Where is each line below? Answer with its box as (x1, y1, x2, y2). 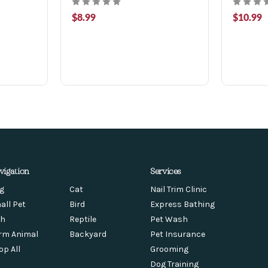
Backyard (69, 229, 107, 239)
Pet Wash (150, 214, 188, 224)
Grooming (150, 243, 188, 254)
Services (150, 165, 182, 176)
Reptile (69, 214, 97, 224)
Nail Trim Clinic (150, 184, 207, 194)
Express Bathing (150, 199, 215, 209)
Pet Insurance (150, 229, 205, 239)
